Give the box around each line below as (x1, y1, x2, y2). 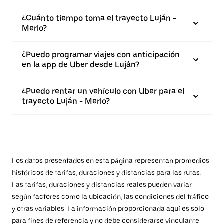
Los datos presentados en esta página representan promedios (12, 157, 209, 165)
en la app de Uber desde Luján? (22, 60, 139, 69)
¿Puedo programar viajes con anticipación (22, 50, 180, 59)
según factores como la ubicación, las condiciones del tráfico (12, 193, 209, 201)
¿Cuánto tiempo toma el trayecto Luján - (22, 13, 176, 23)
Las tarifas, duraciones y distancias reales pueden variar (12, 181, 192, 189)
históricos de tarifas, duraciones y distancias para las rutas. (12, 169, 201, 177)
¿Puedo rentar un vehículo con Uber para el (22, 86, 184, 96)
